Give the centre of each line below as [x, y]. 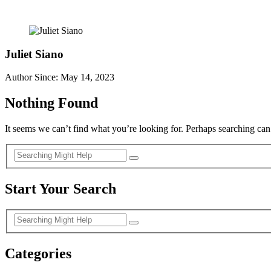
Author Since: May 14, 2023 [60, 77]
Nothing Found [51, 103]
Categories [38, 254]
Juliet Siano [34, 54]
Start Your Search [60, 188]
